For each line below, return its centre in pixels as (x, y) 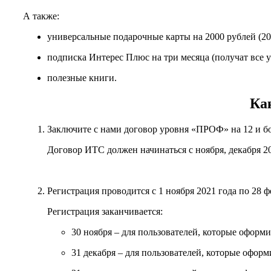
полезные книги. (82, 78)
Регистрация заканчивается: (105, 212)
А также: (41, 16)
